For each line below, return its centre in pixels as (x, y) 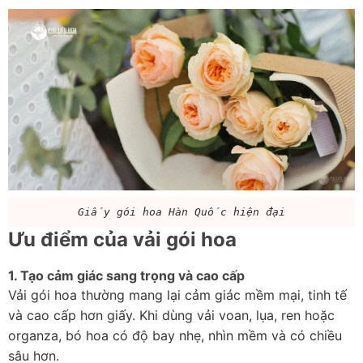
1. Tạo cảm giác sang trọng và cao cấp (126, 276)
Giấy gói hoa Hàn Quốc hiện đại (181, 212)
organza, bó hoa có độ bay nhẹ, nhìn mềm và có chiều (175, 336)
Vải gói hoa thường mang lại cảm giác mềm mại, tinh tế (177, 295)
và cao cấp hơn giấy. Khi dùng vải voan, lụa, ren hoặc (171, 316)
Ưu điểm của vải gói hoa (122, 240)
